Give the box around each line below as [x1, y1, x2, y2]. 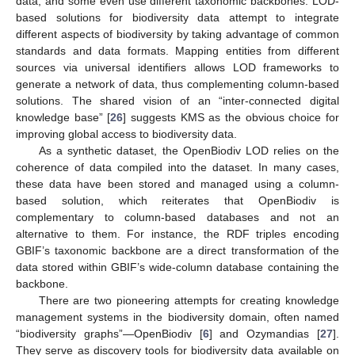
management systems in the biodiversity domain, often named [16, 311, 339, 324]
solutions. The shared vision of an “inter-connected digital [16, 94, 339, 108]
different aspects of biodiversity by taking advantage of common [16, 28, 339, 41]
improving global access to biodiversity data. [16, 128, 237, 141]
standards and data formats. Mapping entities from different [16, 44, 339, 58]
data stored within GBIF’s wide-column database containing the [16, 261, 339, 274]
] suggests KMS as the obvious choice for [123, 111, 340, 124]
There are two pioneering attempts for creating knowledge [38, 294, 339, 307]
